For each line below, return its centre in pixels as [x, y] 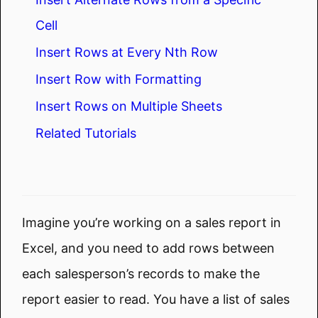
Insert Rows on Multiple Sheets [129, 106]
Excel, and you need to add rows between [148, 248]
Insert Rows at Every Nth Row [127, 52]
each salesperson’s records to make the [141, 273]
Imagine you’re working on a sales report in [152, 222]
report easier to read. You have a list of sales [156, 299]
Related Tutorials [86, 133]
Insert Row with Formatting [119, 79]
